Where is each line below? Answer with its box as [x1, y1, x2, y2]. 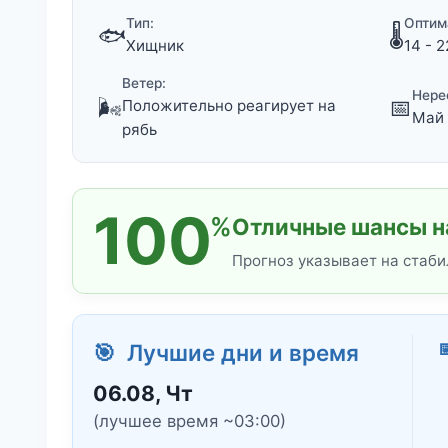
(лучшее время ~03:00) [93, 411, 286, 432]
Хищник [126, 36, 184, 56]
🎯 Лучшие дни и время [93, 339, 359, 367]
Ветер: [122, 75, 166, 92]
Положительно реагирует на [122, 96, 336, 116]
